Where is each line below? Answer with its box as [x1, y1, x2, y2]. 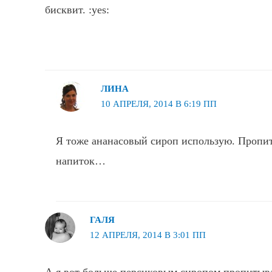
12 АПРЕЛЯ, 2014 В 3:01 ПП [89, 230, 206, 240]
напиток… [56, 154, 106, 167]
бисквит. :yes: [45, 3, 109, 16]
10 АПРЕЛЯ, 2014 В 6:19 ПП [100, 99, 217, 109]
